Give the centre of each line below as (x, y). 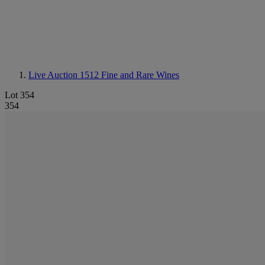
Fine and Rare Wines (140, 75)
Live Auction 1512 (65, 75)
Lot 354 (20, 95)
